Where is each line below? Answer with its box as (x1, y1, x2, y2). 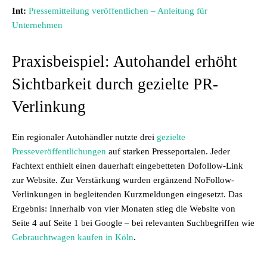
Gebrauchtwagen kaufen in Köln (12, 232, 133, 242)
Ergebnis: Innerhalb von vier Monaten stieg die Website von (12, 204, 235, 213)
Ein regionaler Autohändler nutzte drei (12, 132, 157, 142)
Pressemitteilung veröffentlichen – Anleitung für (29, 6, 207, 15)
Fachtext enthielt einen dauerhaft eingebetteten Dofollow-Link (12, 161, 243, 170)
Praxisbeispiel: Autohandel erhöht (12, 52, 237, 70)
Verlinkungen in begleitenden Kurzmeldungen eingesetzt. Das (12, 190, 243, 199)
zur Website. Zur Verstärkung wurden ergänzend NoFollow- (12, 175, 234, 185)
